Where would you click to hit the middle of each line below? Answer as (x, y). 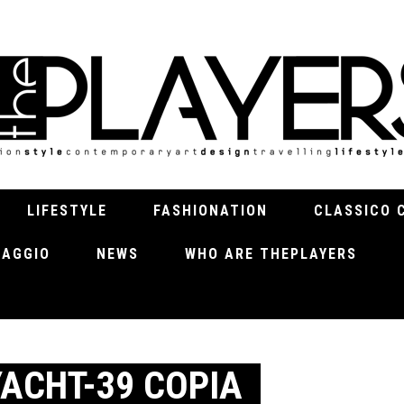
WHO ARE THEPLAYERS (271, 254)
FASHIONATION (211, 211)
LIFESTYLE (67, 211)
